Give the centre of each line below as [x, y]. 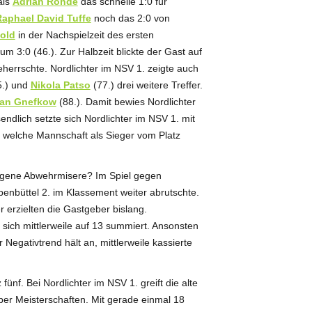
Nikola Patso [60, 85]
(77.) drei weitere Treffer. [146, 85]
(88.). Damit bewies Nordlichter [126, 101]
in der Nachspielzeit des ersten [84, 34]
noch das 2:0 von [130, 18]
